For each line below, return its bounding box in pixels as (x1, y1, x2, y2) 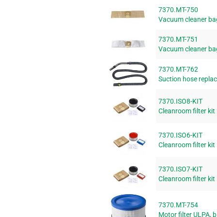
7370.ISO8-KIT (158, 97, 202, 106)
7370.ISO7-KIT (158, 165, 202, 173)
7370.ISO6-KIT (158, 131, 202, 139)
